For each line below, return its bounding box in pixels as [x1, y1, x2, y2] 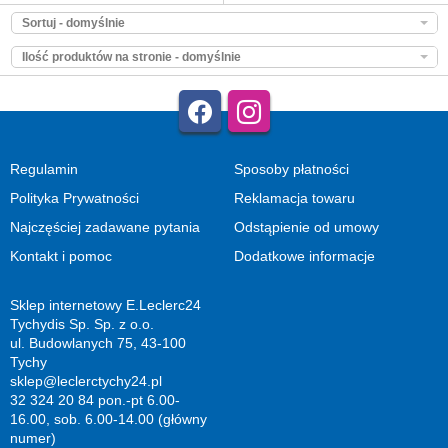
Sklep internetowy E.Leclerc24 [10, 296, 201, 313]
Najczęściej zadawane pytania [10, 218, 200, 235]
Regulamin [10, 160, 78, 177]
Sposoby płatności [234, 160, 349, 177]
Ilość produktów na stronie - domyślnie [21, 50, 241, 65]
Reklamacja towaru [234, 189, 355, 206]
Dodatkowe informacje [234, 247, 375, 264]
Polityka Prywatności [10, 189, 139, 206]
